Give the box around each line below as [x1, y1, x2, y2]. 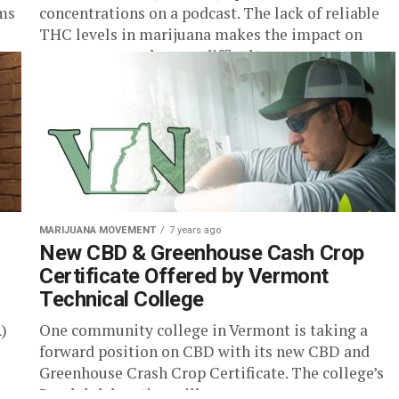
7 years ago [169, 224, 221, 236]
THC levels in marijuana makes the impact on [39, 24, 362, 45]
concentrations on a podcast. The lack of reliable [39, 3, 379, 23]
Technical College [39, 287, 204, 312]
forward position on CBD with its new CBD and [39, 341, 370, 362]
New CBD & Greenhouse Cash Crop [39, 240, 364, 265]
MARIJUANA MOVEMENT [39, 224, 156, 236]
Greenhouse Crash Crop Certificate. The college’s [39, 362, 384, 383]
